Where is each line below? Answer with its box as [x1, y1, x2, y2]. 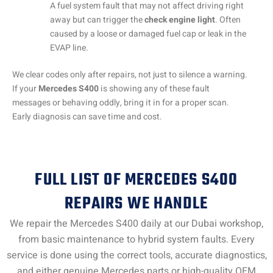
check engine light [144, 13, 215, 27]
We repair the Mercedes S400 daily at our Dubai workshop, [10, 216, 263, 231]
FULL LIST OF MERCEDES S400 [35, 166, 238, 193]
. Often [215, 13, 241, 27]
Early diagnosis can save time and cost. [12, 110, 162, 124]
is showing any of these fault [99, 82, 210, 96]
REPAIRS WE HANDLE [65, 190, 208, 217]
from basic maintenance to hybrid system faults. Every [18, 232, 255, 247]
